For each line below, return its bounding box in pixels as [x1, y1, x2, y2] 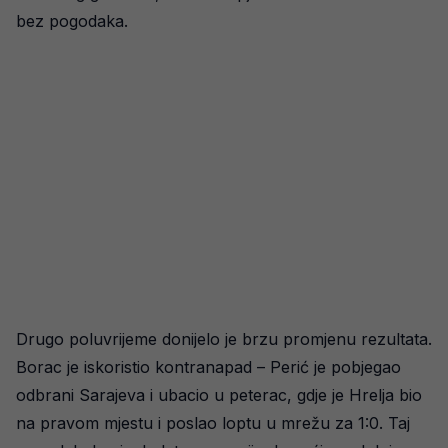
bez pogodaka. [16, 10, 128, 31]
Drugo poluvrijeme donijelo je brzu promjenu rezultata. [16, 328, 432, 349]
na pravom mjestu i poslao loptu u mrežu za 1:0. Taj [16, 412, 410, 433]
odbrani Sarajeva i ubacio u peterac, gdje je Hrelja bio [16, 384, 422, 405]
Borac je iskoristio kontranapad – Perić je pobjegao [16, 356, 401, 377]
